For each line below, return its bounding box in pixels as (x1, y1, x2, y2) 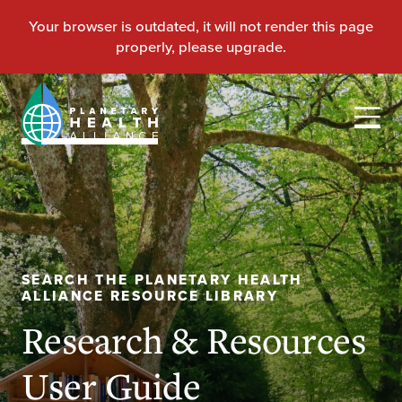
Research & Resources (21, 315, 366, 364)
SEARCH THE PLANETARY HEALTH (21, 269, 303, 291)
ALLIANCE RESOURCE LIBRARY (21, 285, 279, 307)
